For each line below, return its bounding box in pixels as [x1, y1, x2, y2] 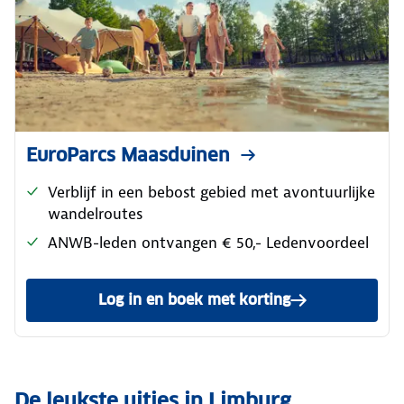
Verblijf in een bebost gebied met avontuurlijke [48, 181, 375, 202]
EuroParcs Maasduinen [26, 142, 230, 167]
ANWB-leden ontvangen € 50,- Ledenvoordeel [48, 232, 369, 252]
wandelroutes [48, 203, 142, 224]
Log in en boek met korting [97, 289, 290, 309]
